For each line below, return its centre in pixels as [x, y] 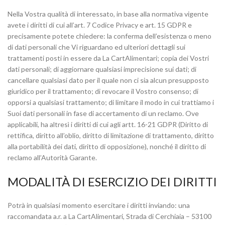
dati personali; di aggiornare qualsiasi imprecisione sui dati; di [102, 69]
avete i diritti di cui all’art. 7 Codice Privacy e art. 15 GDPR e [100, 25]
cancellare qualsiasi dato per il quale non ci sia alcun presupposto [108, 80]
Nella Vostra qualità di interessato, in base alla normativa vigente [108, 14]
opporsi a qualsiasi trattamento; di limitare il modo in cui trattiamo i [111, 102]
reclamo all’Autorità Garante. [52, 157]
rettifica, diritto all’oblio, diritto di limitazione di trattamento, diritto [111, 135]
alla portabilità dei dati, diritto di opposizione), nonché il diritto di [107, 146]
